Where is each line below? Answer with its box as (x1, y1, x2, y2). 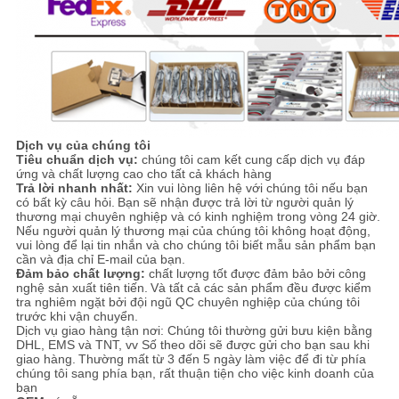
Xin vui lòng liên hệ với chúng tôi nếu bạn (132, 181, 368, 196)
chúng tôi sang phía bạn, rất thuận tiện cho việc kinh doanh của (15, 366, 374, 381)
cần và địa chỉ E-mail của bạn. (15, 252, 185, 267)
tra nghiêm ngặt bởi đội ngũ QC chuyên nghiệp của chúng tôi (15, 295, 360, 310)
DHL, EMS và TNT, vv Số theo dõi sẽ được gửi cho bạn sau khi (15, 338, 370, 353)
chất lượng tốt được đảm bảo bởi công (144, 266, 366, 281)
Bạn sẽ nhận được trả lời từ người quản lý (117, 195, 354, 210)
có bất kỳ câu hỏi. (15, 195, 115, 210)
